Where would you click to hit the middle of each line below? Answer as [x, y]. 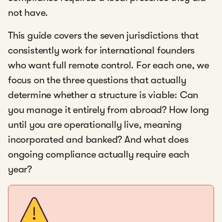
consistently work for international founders [102, 50]
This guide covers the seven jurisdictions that [103, 35]
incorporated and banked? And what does [98, 139]
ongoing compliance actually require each [99, 154]
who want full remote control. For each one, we [109, 65]
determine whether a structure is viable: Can [103, 95]
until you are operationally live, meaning [95, 125]
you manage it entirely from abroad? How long [109, 110]
